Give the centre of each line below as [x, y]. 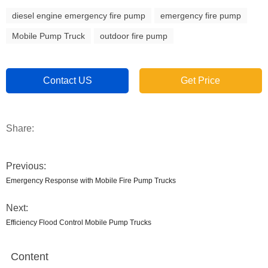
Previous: [26, 166]
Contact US [67, 80]
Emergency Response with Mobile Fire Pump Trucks [91, 181]
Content [30, 257]
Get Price [201, 80]
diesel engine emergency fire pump [79, 16]
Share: [20, 128]
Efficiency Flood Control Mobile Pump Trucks [79, 223]
